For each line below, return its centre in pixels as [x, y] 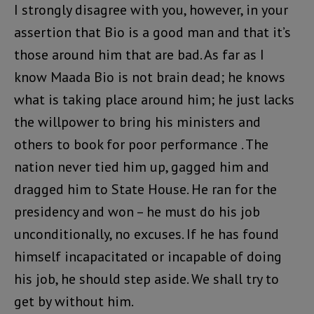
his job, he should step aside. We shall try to [146, 279]
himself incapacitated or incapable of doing [148, 256]
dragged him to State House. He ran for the [145, 189]
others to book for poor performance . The [141, 144]
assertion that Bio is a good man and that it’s [152, 32]
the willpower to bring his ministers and [137, 122]
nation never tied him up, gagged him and [142, 166]
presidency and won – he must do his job [137, 211]
